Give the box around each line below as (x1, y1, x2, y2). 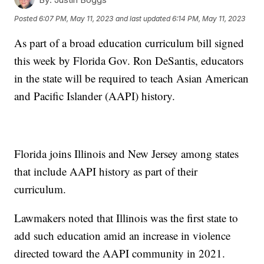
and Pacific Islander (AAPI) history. (14, 88, 179, 104)
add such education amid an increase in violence (14, 228, 231, 243)
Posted (14, 14, 39, 23)
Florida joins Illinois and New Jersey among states (14, 146, 239, 161)
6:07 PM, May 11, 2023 (39, 14, 114, 23)
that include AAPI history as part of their (14, 164, 198, 179)
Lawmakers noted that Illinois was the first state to (14, 210, 239, 226)
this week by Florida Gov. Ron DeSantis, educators (14, 53, 244, 68)
